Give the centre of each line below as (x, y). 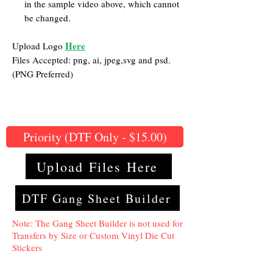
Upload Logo (37, 46)
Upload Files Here (97, 166)
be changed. (48, 18)
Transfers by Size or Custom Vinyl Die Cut (93, 236)
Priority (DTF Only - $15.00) (115, 136)
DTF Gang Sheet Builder (96, 198)
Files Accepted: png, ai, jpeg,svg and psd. (91, 60)
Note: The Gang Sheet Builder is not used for (97, 223)
